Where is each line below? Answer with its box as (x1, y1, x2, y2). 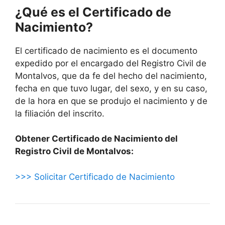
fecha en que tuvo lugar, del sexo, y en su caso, (15, 83, 207, 93)
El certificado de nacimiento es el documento (15, 45, 197, 56)
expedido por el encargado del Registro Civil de (15, 58, 206, 68)
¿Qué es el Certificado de (15, 4, 171, 20)
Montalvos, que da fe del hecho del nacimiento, (15, 70, 207, 81)
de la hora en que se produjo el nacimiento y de (15, 95, 207, 106)
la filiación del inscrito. (15, 108, 104, 119)
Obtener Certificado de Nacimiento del (15, 134, 178, 144)
